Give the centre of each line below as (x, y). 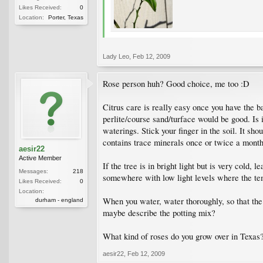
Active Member (40, 158)
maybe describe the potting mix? (159, 213)
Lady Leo (116, 56)
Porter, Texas (66, 17)
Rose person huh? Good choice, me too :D (176, 83)
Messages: (33, 171)
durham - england (59, 200)
